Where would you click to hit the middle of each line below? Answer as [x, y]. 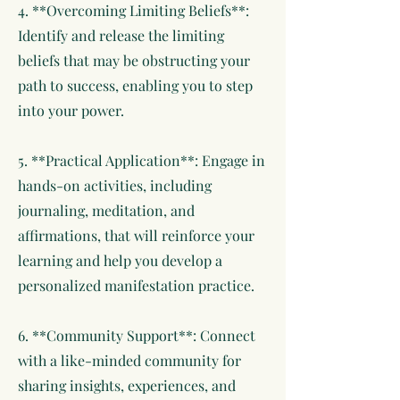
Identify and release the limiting [121, 35]
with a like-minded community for [129, 360]
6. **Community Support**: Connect [137, 335]
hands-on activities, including [115, 185]
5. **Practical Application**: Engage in [142, 160]
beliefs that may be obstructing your [134, 60]
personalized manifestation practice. [136, 285]
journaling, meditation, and [106, 210]
